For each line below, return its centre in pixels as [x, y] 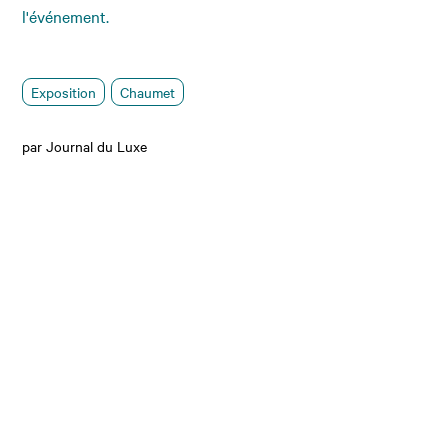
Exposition [64, 92]
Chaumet [148, 92]
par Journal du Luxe [85, 146]
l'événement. [66, 16]
